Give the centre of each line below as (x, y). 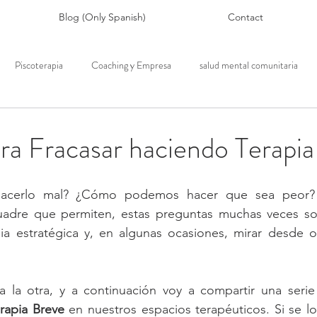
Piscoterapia (39, 65)
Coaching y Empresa (131, 65)
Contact (246, 17)
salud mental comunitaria (249, 65)
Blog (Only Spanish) (102, 17)
